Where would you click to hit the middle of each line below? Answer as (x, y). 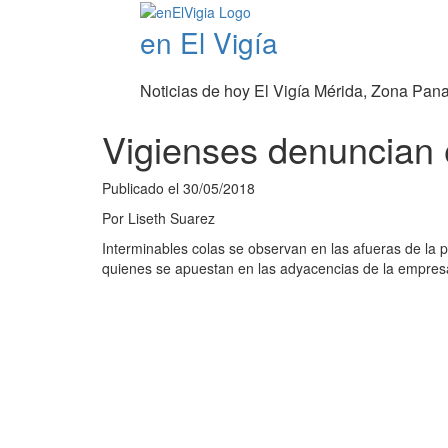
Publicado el (142, 188)
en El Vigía (208, 42)
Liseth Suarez (171, 218)
